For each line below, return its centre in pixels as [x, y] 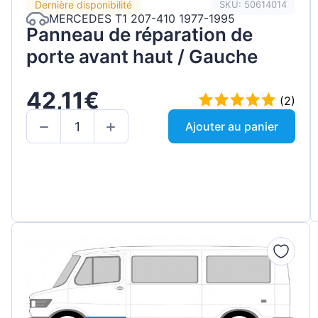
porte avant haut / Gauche [142, 56]
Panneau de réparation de [139, 34]
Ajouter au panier [232, 127]
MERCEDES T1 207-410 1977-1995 [142, 19]
